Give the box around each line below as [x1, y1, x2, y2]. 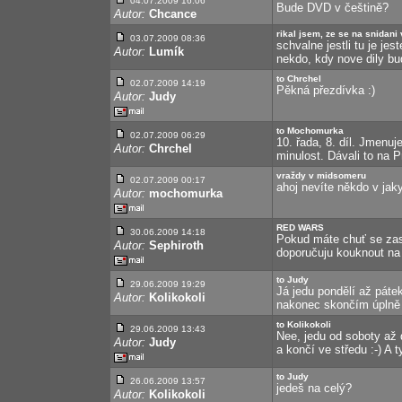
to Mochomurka [276, 126, 344, 135]
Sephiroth [149, 239, 204, 252]
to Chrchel [276, 74, 321, 83]
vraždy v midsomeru [276, 170, 366, 180]
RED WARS [276, 223, 324, 232]
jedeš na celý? [276, 381, 352, 395]
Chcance [149, 7, 197, 21]
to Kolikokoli [276, 319, 331, 329]
